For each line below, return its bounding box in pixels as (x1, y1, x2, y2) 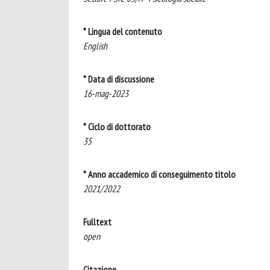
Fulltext (83, 216, 111, 228)
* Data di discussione (83, 73, 154, 85)
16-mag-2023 (83, 87, 128, 99)
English (83, 40, 107, 52)
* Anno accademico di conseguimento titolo (83, 168, 236, 180)
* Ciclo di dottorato (83, 121, 151, 133)
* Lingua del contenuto (83, 25, 162, 37)
